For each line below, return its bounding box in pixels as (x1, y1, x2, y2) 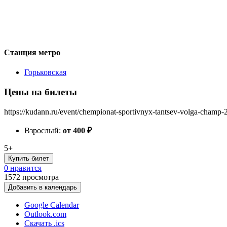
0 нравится (4, 163, 42, 172)
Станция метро (4, 48, 60, 57)
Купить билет (8, 154, 49, 162)
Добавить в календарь (8, 183, 77, 191)
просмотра (22, 172, 59, 181)
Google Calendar (24, 200, 79, 209)
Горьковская (24, 68, 66, 77)
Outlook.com (24, 209, 66, 218)
